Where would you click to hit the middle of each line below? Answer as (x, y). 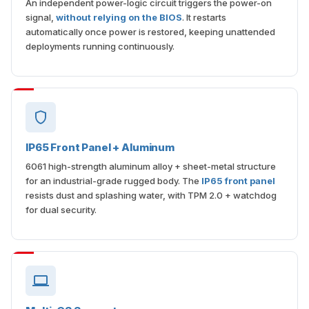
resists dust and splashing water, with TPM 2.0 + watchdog (151, 195)
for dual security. (61, 210)
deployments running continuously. (100, 46)
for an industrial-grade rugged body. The (113, 181)
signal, (41, 17)
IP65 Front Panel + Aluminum (100, 147)
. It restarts (204, 17)
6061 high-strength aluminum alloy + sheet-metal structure (151, 166)
